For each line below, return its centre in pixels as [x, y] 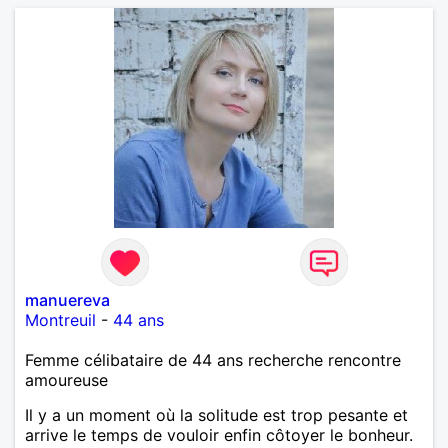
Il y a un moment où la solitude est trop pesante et [216, 414]
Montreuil [60, 319]
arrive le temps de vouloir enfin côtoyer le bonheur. [219, 434]
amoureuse [66, 379]
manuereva [67, 299]
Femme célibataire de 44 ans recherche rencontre [213, 359]
